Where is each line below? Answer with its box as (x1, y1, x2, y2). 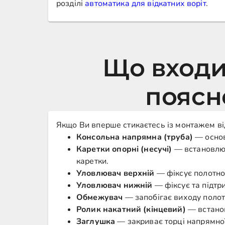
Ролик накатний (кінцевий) (76, 204, 186, 215)
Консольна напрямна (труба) (76, 132, 193, 143)
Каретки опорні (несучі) (76, 144, 172, 155)
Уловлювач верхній (76, 168, 155, 179)
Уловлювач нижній (76, 180, 153, 191)
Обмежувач (76, 192, 123, 203)
